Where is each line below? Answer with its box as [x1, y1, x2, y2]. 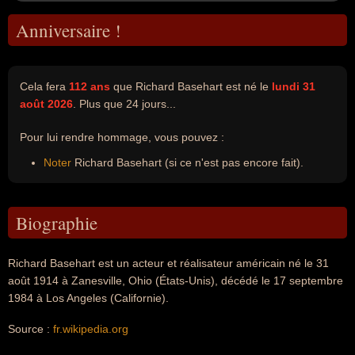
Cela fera [20, 80, 69, 93]
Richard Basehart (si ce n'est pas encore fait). [71, 156, 303, 169]
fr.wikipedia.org [53, 323, 128, 335]
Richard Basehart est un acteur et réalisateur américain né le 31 [8, 257, 329, 269]
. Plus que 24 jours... [73, 97, 176, 110]
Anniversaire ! [16, 18, 121, 42]
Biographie [16, 211, 97, 235]
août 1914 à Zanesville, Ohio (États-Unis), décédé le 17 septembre [8, 274, 343, 287]
